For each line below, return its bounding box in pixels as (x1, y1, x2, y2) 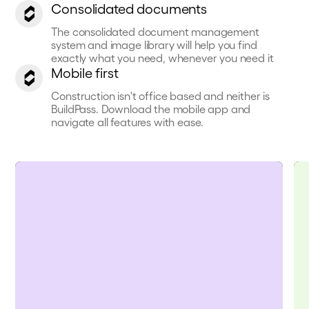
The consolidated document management (51, 25, 259, 38)
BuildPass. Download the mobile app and (51, 102, 251, 115)
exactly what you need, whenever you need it (51, 51, 274, 64)
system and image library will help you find (51, 38, 257, 51)
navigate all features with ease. (51, 115, 204, 128)
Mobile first (51, 64, 119, 81)
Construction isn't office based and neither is (51, 89, 270, 102)
